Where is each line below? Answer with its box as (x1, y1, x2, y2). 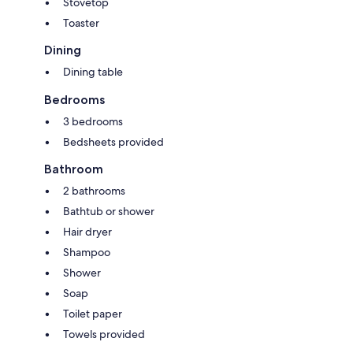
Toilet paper (63, 307, 122, 321)
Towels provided (63, 327, 145, 341)
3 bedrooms (63, 114, 123, 128)
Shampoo (63, 245, 110, 259)
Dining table (63, 65, 123, 79)
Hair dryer (63, 225, 112, 239)
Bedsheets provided (63, 135, 164, 149)
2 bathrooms (63, 184, 125, 198)
